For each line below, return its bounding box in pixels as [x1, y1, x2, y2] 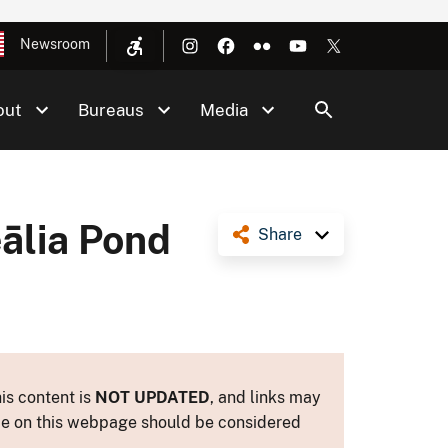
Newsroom [20, 36, 90, 52]
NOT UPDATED [95, 387, 210, 407]
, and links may [210, 387, 321, 407]
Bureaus [78, 100, 144, 120]
